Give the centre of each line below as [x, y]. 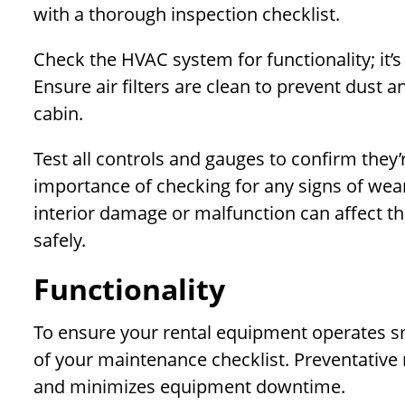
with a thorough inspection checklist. [187, 14]
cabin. [58, 114]
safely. [60, 240]
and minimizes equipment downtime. [189, 387]
